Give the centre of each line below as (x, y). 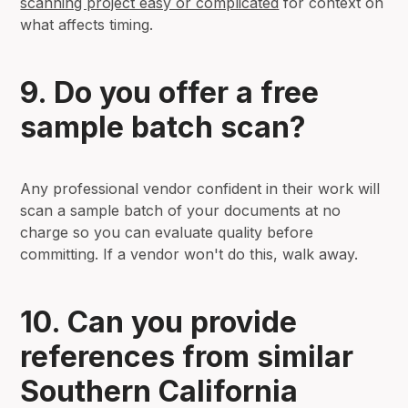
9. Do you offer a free (170, 92)
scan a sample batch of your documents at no (181, 210)
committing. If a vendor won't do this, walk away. (189, 254)
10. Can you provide (159, 321)
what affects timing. (87, 24)
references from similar (187, 356)
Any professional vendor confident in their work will (200, 188)
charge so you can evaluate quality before (167, 232)
